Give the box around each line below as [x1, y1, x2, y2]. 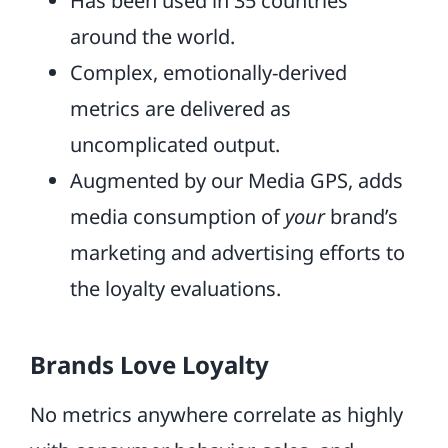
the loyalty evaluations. [69, 275, 281, 302]
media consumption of [69, 203, 285, 230]
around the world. [69, 23, 235, 50]
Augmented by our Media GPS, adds [69, 167, 403, 194]
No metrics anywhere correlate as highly [29, 401, 403, 428]
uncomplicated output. [69, 131, 280, 158]
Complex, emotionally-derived [69, 59, 347, 86]
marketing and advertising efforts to [69, 239, 405, 266]
